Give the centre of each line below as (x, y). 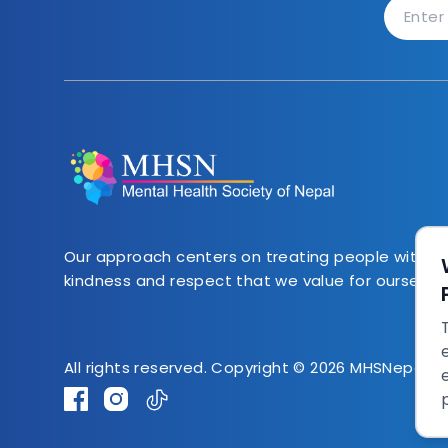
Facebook (104, 397)
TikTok (170, 397)
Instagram (146, 397)
